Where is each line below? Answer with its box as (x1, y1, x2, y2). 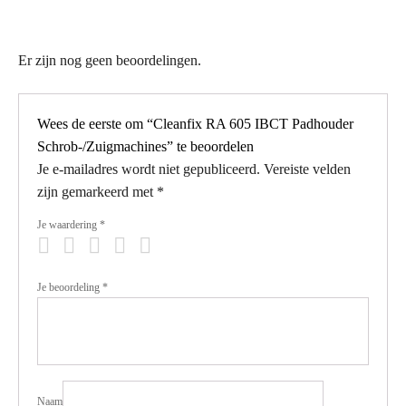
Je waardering (37, 217, 100, 231)
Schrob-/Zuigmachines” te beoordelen (37, 138, 254, 154)
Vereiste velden (264, 160, 351, 177)
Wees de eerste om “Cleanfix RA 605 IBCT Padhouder (37, 115, 353, 131)
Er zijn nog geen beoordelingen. (18, 52, 201, 68)
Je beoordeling (37, 280, 102, 294)
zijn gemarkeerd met (37, 183, 157, 199)
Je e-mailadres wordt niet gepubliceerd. (37, 160, 260, 177)
